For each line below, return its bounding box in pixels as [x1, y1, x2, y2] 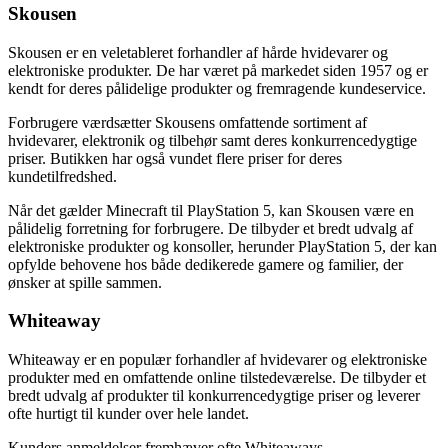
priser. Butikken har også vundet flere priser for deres [8, 149, 342, 167]
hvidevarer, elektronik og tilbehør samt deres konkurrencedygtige [8, 131, 417, 149]
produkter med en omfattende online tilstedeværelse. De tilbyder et [8, 369, 426, 387]
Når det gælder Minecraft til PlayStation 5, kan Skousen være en [8, 201, 414, 219]
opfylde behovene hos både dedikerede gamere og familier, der [8, 255, 403, 273]
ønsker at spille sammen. [8, 273, 162, 291]
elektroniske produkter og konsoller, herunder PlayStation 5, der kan [8, 237, 437, 255]
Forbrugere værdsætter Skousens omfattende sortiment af [8, 113, 367, 131]
